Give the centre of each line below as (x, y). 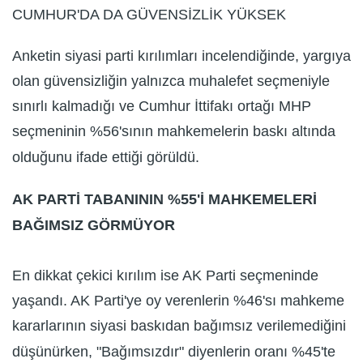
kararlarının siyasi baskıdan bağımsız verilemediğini (179, 326)
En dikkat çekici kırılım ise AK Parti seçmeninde (165, 276)
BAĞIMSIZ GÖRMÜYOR (94, 225)
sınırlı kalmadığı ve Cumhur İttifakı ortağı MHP (162, 107)
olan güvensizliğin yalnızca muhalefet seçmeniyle (171, 81)
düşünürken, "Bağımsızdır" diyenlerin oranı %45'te (174, 351)
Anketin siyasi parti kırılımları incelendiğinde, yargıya (181, 56)
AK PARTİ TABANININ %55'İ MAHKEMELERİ (164, 199)
